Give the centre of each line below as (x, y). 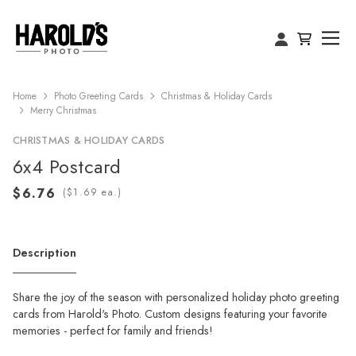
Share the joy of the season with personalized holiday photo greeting (176, 297)
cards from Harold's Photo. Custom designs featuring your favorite (170, 313)
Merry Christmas (64, 110)
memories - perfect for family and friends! (113, 330)
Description (44, 252)
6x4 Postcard (67, 166)
